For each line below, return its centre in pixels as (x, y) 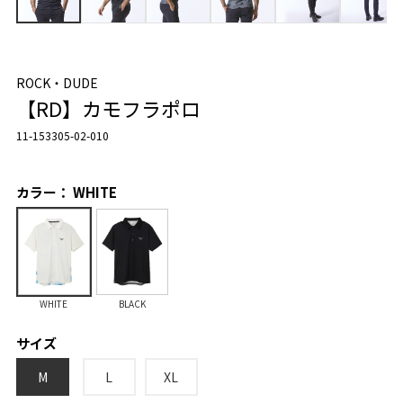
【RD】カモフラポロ (108, 108)
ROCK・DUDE (57, 83)
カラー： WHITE (66, 193)
